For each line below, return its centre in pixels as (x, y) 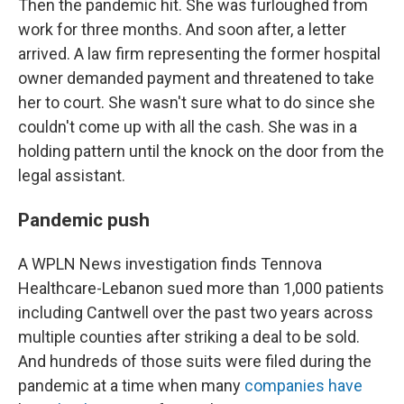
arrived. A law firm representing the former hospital (199, 54)
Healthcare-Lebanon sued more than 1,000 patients (201, 288)
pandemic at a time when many (131, 386)
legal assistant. (72, 175)
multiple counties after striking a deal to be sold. (189, 337)
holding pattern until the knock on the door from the (201, 151)
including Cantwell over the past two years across (196, 312)
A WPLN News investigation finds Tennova (170, 264)
